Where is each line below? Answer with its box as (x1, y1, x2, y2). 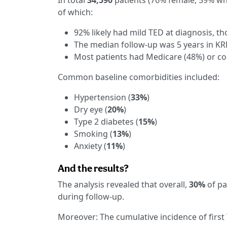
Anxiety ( (74, 140, 106, 152)
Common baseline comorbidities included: (58, 71, 219, 83)
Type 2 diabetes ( (74, 116, 138, 128)
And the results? (58, 162, 129, 175)
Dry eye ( (74, 104, 107, 116)
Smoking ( (74, 128, 112, 140)
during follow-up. (58, 191, 124, 203)
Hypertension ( (74, 92, 131, 103)
